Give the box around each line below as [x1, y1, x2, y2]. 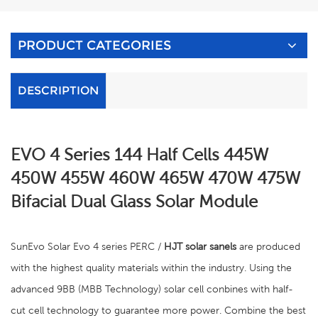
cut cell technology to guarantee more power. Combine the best [11, 305, 306, 316]
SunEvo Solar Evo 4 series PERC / [11, 241, 164, 252]
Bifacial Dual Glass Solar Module [11, 192, 258, 211]
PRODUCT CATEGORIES [18, 38, 171, 53]
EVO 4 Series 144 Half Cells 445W [11, 145, 268, 164]
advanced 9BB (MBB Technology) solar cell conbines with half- [11, 283, 293, 295]
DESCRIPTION [18, 84, 99, 97]
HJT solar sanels [164, 241, 236, 252]
